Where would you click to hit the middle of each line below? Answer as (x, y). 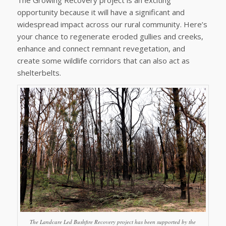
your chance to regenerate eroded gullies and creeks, (110, 36)
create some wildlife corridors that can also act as (103, 60)
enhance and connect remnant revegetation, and (101, 48)
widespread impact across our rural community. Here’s (112, 24)
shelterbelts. (39, 72)
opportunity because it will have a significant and (101, 12)
